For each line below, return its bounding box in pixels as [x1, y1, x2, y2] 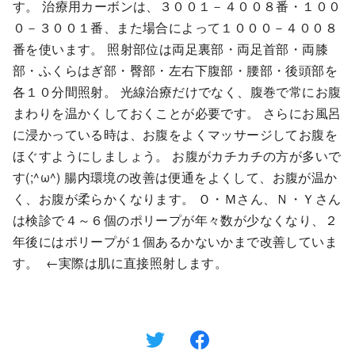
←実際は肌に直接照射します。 [42, 254, 228, 273]
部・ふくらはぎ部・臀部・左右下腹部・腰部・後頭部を [13, 61, 338, 80]
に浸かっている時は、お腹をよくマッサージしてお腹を [13, 125, 338, 144]
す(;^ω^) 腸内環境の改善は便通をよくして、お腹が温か [13, 168, 338, 187]
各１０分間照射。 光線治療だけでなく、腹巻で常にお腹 [13, 82, 342, 101]
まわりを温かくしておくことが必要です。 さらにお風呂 [13, 104, 342, 123]
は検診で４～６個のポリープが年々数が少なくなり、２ [13, 211, 338, 230]
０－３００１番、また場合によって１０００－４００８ [13, 18, 338, 37]
